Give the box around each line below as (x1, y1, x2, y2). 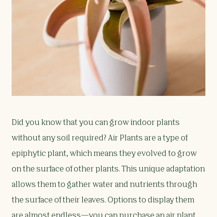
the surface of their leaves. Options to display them (12, 197, 194, 205)
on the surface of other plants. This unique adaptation (12, 166, 205, 174)
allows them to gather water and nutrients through (12, 181, 197, 189)
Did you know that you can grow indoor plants (12, 119, 180, 127)
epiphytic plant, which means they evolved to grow (12, 150, 197, 158)
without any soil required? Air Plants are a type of (12, 135, 187, 143)
